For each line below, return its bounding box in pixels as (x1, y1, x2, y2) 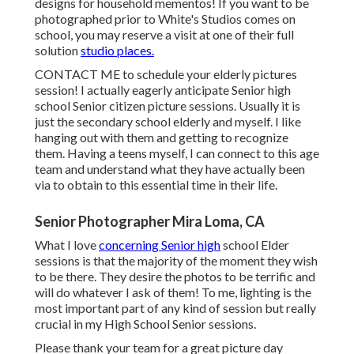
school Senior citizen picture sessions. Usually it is (35, 98, 300, 114)
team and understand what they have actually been (35, 161, 305, 177)
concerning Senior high (99, 237, 220, 253)
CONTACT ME (35, 66, 120, 82)
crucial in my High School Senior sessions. (35, 316, 256, 332)
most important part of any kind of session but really (35, 300, 316, 316)
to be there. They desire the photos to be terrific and (35, 269, 315, 284)
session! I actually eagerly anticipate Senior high (35, 82, 291, 98)
